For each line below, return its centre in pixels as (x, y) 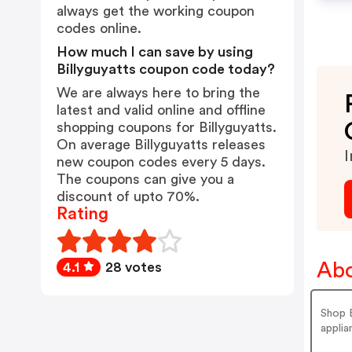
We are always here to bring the (158, 93)
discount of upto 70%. (128, 196)
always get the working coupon (156, 11)
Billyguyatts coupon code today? (166, 69)
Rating (82, 214)
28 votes (134, 267)
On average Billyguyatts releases (161, 145)
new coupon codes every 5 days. (161, 162)
